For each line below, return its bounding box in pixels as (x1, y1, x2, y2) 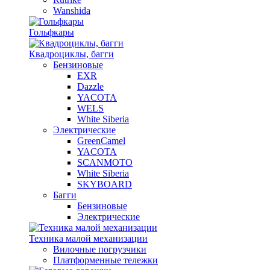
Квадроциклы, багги (29, 49, 114, 59)
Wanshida (53, 5, 90, 16)
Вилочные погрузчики (53, 244, 146, 254)
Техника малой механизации (29, 233, 148, 243)
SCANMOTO (77, 157, 133, 168)
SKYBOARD (77, 179, 132, 189)
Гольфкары (29, 27, 74, 37)
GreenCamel (77, 136, 125, 146)
